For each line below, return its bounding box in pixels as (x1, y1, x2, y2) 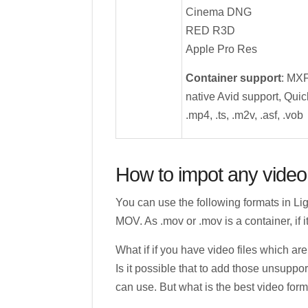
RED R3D (185, 24, 235, 36)
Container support (185, 71, 281, 84)
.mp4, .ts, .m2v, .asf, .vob (185, 109, 303, 121)
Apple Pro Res (185, 43, 257, 55)
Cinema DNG (185, 5, 252, 18)
